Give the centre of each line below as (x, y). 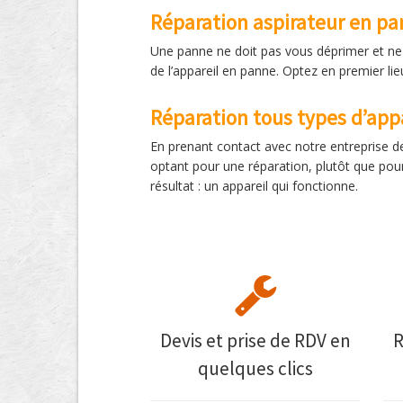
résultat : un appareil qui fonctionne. (254, 186)
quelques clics (255, 368)
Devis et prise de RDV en (255, 340)
